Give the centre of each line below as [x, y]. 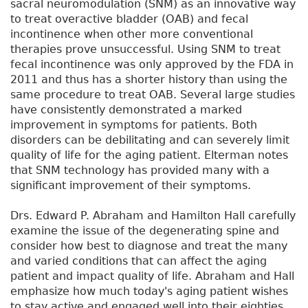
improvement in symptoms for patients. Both [134, 125]
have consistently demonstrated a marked [126, 110]
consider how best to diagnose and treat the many [149, 246]
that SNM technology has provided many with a [140, 170]
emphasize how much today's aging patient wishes [149, 291]
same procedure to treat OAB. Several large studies [153, 95]
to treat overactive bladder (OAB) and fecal [129, 19]
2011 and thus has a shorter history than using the [149, 79]
